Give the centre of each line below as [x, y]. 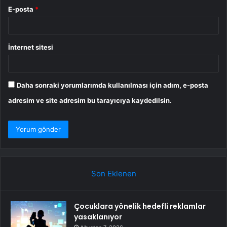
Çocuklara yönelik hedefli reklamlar [140, 206]
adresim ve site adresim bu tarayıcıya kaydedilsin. [90, 101]
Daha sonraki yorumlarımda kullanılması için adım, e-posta [112, 85]
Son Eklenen [113, 174]
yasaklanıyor [98, 217]
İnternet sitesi [31, 47]
